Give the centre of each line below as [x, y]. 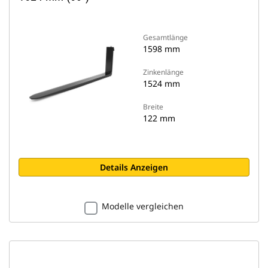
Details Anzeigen [134, 167]
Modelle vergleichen [143, 206]
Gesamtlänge [165, 37]
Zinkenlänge [163, 72]
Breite [153, 107]
